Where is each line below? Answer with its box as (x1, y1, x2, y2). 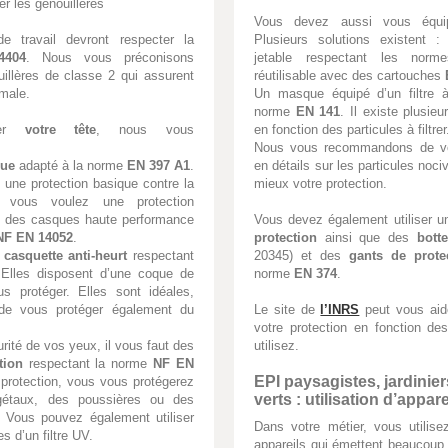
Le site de (254, 302, 321, 317)
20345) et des (254, 248, 349, 263)
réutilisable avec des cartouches (254, 68, 445, 83)
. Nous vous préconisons (26, 49, 194, 65)
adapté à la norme (15, 157, 127, 173)
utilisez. (254, 338, 299, 353)
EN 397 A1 (127, 157, 190, 173)
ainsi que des (317, 230, 417, 245)
